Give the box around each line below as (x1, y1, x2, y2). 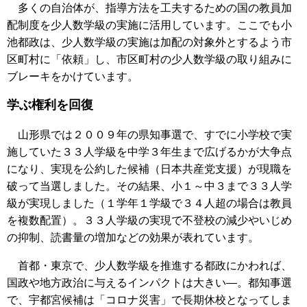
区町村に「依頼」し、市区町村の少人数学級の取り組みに (7, 53, 292, 65)
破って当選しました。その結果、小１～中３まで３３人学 (7, 180, 292, 192)
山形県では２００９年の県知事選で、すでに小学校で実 (7, 128, 292, 140)
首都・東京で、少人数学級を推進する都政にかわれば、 (7, 259, 292, 271)
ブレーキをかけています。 (7, 70, 138, 82)
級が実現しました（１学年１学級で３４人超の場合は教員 (7, 197, 292, 209)
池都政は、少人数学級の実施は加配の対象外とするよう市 (7, 36, 292, 48)
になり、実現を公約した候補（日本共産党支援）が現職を (7, 162, 292, 175)
